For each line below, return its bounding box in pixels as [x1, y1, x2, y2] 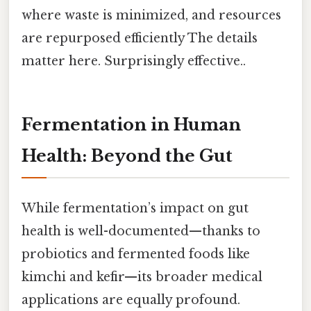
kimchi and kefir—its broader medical [22, 269, 262, 285]
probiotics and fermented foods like [22, 246, 250, 262]
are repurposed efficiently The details [22, 30, 258, 46]
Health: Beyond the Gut [22, 146, 233, 167]
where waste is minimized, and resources [22, 7, 281, 23]
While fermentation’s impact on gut [22, 200, 249, 216]
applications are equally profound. [22, 292, 240, 308]
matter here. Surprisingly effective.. [22, 53, 246, 69]
